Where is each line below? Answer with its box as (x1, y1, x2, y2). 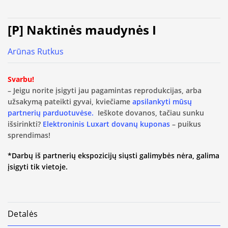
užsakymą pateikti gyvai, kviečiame (8, 96, 132, 106)
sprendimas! (8, 130, 50, 140)
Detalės (8, 208, 38, 220)
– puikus (170, 119, 201, 129)
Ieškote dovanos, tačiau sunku (94, 107, 204, 118)
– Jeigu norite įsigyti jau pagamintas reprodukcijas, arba (8, 85, 202, 95)
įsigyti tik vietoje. (8, 162, 68, 172)
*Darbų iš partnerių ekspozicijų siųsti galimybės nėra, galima (8, 151, 219, 161)
